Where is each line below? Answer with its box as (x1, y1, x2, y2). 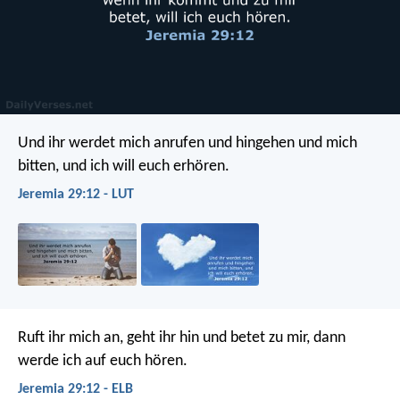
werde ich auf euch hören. (18, 352, 187, 370)
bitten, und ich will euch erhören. (18, 157, 229, 175)
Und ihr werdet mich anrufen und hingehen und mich (18, 134, 357, 152)
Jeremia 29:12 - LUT (18, 187, 134, 202)
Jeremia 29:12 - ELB (18, 381, 133, 396)
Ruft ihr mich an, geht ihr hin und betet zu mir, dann (18, 329, 346, 346)
